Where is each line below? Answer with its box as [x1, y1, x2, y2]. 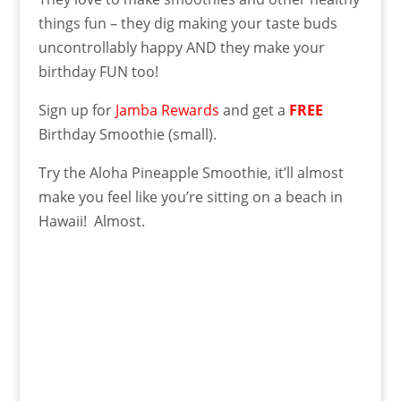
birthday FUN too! [38, 61, 158, 81]
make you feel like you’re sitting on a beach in [38, 186, 343, 207]
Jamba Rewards [115, 99, 219, 120]
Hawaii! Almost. [38, 210, 145, 231]
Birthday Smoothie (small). [38, 124, 217, 144]
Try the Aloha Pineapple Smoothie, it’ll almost [38, 162, 344, 183]
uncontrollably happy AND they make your [38, 37, 325, 57]
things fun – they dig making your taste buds [38, 13, 337, 33]
